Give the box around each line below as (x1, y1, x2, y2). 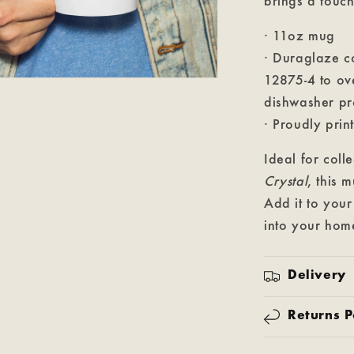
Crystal (264, 172, 308, 189)
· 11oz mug (264, 27, 335, 43)
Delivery (288, 269, 346, 282)
